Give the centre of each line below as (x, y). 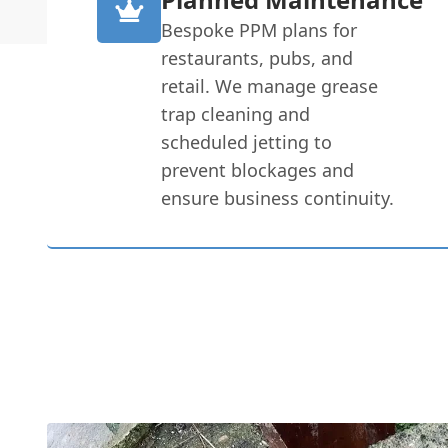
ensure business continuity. (278, 197)
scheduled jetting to (247, 141)
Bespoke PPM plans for (259, 29)
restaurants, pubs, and (257, 57)
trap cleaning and (236, 113)
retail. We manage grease (270, 85)
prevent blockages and (258, 169)
